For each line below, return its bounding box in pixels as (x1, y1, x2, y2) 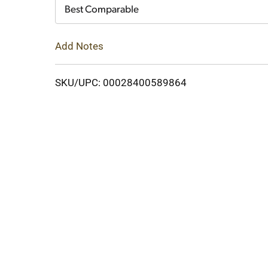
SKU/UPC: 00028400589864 (55, 76, 187, 89)
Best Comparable (65, 5, 139, 15)
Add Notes (55, 39, 103, 52)
